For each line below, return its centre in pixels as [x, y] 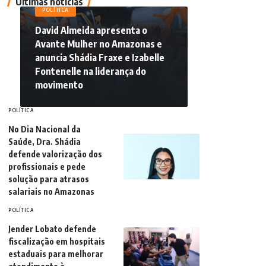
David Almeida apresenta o [91, 30]
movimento [59, 85]
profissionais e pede [47, 166]
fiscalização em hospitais [57, 241]
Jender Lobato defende [52, 229]
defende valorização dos [55, 154]
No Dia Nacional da [45, 129]
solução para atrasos [49, 179]
